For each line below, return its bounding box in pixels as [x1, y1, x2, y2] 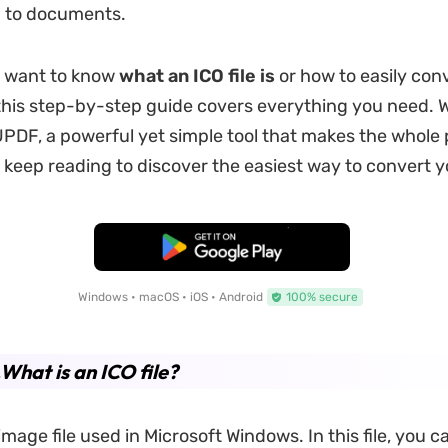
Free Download [170, 239, 274, 255]
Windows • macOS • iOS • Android [77, 290, 263, 304]
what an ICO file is [118, 65, 279, 87]
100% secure [285, 290, 358, 304]
